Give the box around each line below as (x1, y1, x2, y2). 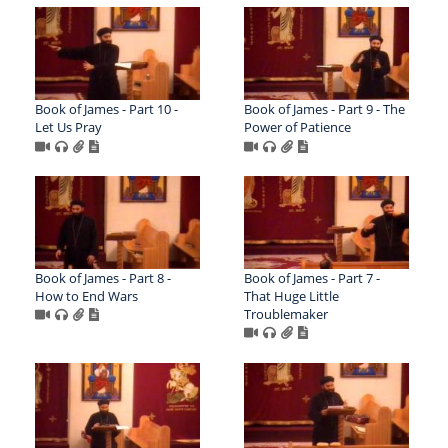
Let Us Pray (35, 117, 102, 136)
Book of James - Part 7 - (243, 268, 380, 287)
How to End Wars (35, 286, 138, 305)
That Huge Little (243, 286, 339, 305)
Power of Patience (243, 117, 351, 136)
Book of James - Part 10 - (35, 99, 178, 118)
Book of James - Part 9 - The (243, 99, 405, 118)
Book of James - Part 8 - (35, 268, 171, 287)
